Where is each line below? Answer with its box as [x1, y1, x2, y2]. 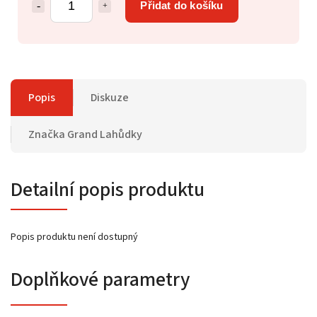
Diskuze [91, 89, 129, 105]
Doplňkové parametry [11, 265, 190, 294]
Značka [28, 126, 65, 142]
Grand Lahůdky [65, 126, 142, 142]
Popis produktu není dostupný [11, 229, 138, 244]
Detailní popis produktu [11, 175, 204, 204]
